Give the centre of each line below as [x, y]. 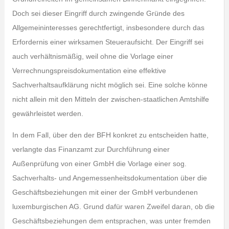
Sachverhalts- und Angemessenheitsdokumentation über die [109, 178]
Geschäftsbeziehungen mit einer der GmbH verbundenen [105, 192]
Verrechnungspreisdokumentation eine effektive [89, 71]
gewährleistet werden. [48, 113]
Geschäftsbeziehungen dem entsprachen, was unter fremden [111, 221]
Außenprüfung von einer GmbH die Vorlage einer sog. [99, 164]
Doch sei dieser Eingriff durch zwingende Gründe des [98, 13]
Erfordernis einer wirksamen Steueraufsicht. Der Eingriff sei [108, 42]
